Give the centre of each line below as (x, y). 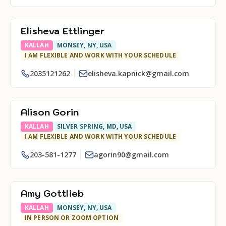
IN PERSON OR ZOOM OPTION (72, 218)
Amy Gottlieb (52, 193)
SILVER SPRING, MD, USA (94, 126)
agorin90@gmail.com (131, 155)
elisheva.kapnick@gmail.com (138, 73)
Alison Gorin (50, 112)
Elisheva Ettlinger (63, 31)
